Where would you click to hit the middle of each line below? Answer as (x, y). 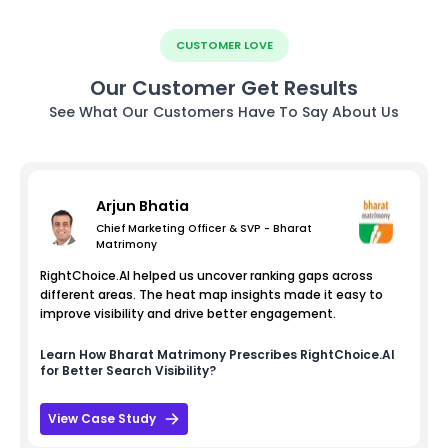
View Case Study (102, 418)
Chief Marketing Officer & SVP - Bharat (204, 228)
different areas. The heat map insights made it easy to (211, 294)
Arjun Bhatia (142, 205)
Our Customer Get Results (224, 87)
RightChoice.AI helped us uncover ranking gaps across (206, 275)
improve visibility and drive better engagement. (188, 313)
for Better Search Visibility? (128, 370)
